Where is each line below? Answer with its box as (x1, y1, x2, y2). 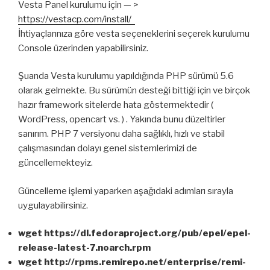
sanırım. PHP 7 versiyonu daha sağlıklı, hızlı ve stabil (18, 128, 225, 140)
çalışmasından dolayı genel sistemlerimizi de (18, 143, 197, 154)
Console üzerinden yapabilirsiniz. (18, 42, 148, 54)
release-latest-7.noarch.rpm (18, 242, 151, 254)
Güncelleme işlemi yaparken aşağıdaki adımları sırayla (18, 185, 233, 196)
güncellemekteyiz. (18, 157, 93, 169)
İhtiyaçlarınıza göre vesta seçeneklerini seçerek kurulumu (18, 28, 250, 39)
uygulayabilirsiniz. (18, 199, 88, 211)
